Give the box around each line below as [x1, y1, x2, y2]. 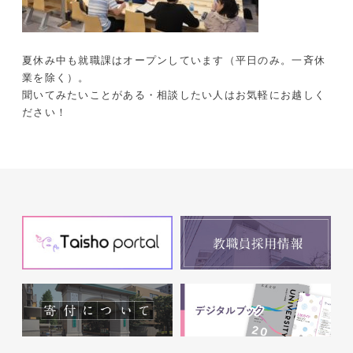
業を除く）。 [22, 72, 90, 84]
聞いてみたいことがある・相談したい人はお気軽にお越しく [22, 89, 326, 102]
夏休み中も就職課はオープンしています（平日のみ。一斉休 [22, 54, 326, 67]
